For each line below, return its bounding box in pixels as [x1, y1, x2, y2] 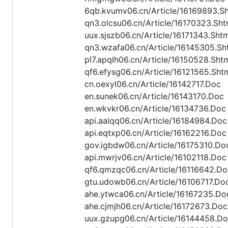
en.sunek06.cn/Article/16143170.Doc [84, 91, 224, 102]
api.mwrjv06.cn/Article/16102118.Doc [84, 152, 226, 163]
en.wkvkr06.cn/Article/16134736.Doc [84, 103, 226, 114]
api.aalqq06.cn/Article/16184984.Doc [84, 116, 227, 126]
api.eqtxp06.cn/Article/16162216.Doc [84, 128, 226, 138]
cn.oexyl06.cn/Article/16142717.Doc [84, 79, 221, 90]
